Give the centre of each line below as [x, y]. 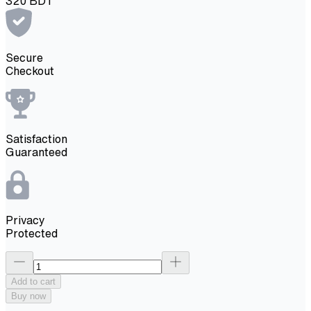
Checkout [30, 70]
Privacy [25, 220]
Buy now [28, 296]
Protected [32, 233]
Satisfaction [36, 138]
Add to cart [33, 281]
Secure [24, 57]
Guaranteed [36, 152]
